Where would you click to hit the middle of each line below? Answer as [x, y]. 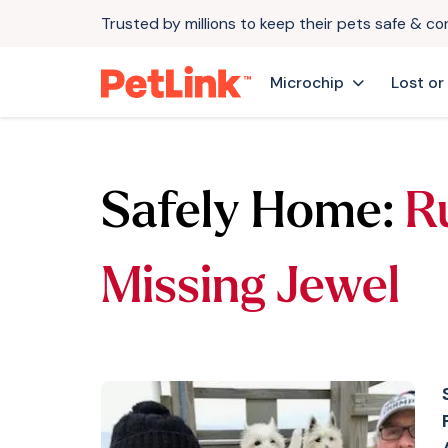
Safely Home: [247, 215]
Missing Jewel [250, 290]
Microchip [306, 82]
